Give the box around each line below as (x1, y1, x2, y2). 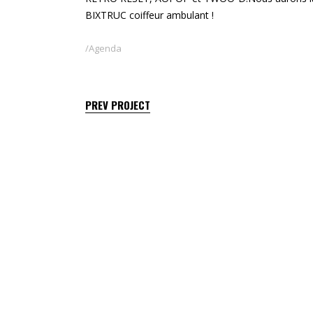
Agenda (89, 41, 122, 54)
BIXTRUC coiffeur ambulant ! (85, 8, 214, 22)
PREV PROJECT (85, 96, 150, 112)
